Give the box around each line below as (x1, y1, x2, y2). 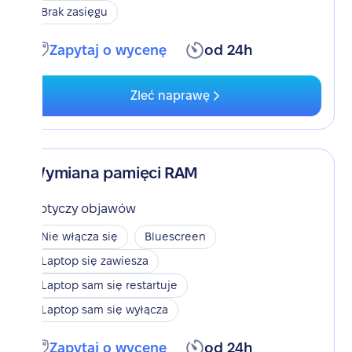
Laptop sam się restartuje (41, 279, 178, 291)
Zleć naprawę (130, 89, 210, 102)
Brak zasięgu (41, 5, 108, 18)
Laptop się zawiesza (41, 255, 149, 267)
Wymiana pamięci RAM (31, 164, 198, 181)
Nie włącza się (41, 230, 119, 243)
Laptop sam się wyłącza (41, 303, 169, 316)
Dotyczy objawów (31, 202, 137, 215)
